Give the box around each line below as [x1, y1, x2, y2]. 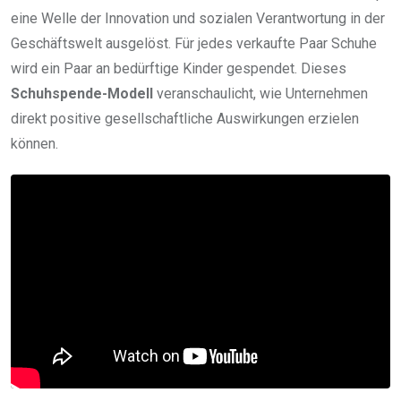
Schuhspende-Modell [11, 85, 153, 103]
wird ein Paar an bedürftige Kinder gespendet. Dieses [11, 60, 346, 78]
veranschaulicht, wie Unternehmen [153, 85, 368, 103]
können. [11, 135, 58, 153]
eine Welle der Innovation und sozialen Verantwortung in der [11, 10, 385, 28]
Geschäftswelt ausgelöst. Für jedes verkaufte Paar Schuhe [11, 35, 377, 53]
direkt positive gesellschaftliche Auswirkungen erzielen [11, 110, 359, 128]
